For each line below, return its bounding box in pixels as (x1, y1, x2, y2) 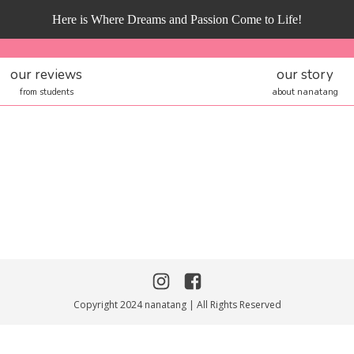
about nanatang (272, 86, 338, 98)
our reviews (10, 66, 82, 84)
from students (19, 86, 73, 98)
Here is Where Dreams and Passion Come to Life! (52, 13, 302, 26)
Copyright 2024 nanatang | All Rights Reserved (73, 298, 281, 311)
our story (277, 66, 333, 84)
